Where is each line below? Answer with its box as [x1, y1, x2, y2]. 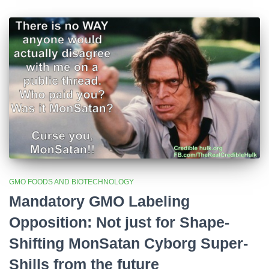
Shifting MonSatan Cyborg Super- [9, 234, 248, 252]
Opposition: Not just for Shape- [9, 213, 229, 231]
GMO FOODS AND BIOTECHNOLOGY [9, 177, 134, 186]
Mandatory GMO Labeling [9, 192, 190, 210]
